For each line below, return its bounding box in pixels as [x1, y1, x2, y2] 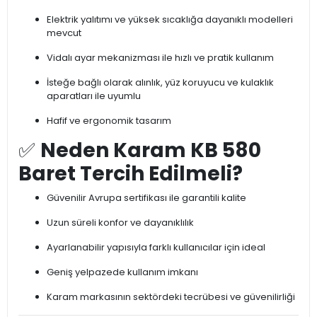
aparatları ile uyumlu [47, 89, 141, 103]
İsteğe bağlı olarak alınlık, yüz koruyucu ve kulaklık [47, 76, 274, 90]
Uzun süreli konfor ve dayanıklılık [47, 216, 194, 230]
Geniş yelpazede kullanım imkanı [47, 265, 198, 279]
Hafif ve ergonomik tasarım [47, 114, 171, 128]
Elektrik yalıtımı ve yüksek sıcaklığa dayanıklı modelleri [47, 13, 293, 27]
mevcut [47, 26, 81, 40]
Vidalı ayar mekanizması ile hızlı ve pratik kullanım [47, 51, 274, 65]
